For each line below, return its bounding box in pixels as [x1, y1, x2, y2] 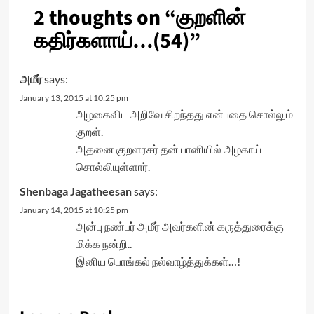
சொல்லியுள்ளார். [75, 160, 150, 173]
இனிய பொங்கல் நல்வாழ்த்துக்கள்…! [75, 254, 240, 268]
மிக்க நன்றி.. [75, 237, 132, 250]
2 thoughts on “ [33, 3, 176, 33]
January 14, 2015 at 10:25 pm [19, 205, 128, 215]
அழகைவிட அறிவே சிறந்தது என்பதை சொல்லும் [75, 107, 293, 121]
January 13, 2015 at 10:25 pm [19, 93, 128, 103]
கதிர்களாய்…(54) [33, 26, 189, 56]
